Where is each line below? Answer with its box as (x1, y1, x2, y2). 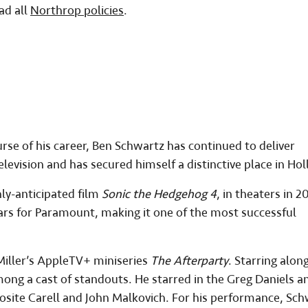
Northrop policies (30, 3, 124, 19)
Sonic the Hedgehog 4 (102, 186, 217, 203)
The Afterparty (151, 253, 228, 269)
